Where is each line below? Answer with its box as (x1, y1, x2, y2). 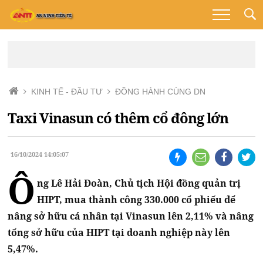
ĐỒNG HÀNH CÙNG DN (115, 87, 206, 96)
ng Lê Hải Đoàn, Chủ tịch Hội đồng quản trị (37, 177, 241, 190)
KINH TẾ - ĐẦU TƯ (31, 87, 103, 96)
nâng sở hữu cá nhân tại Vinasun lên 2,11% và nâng (8, 210, 254, 223)
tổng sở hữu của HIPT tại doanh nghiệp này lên (8, 226, 231, 240)
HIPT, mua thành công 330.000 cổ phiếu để (37, 193, 236, 207)
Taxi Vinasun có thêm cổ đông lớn (8, 108, 229, 128)
